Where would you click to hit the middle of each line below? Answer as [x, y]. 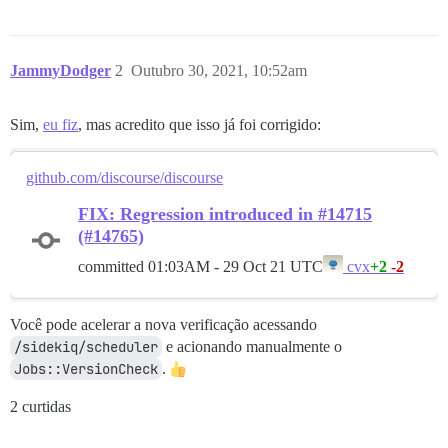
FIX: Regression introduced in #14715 [225, 214]
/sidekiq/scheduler [86, 347]
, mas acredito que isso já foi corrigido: [199, 124]
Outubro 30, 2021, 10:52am [219, 70]
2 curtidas [40, 406]
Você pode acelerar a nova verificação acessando [163, 324]
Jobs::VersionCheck [86, 369]
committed [113, 266]
